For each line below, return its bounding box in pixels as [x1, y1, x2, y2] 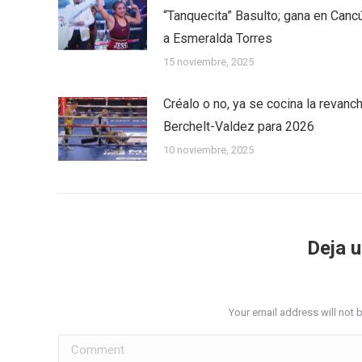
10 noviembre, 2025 [163, 143, 254, 156]
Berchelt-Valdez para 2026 [163, 118, 314, 134]
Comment [58, 338, 112, 354]
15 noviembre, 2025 [163, 55, 254, 68]
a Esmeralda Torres [163, 30, 272, 46]
